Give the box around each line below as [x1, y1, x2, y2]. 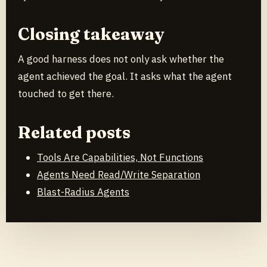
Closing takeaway [18, 23, 164, 44]
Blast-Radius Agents [37, 185, 129, 199]
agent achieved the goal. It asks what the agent [18, 70, 232, 83]
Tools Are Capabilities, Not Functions [37, 151, 203, 164]
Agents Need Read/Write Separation [37, 168, 200, 182]
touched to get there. [18, 87, 114, 101]
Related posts [18, 122, 131, 142]
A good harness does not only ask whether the [18, 52, 224, 66]
